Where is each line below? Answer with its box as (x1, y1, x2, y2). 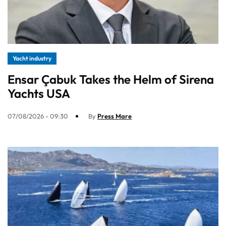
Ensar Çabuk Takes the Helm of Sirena (8, 72, 214, 87)
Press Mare (97, 112, 132, 121)
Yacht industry (13, 54, 51, 63)
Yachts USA (8, 86, 70, 101)
